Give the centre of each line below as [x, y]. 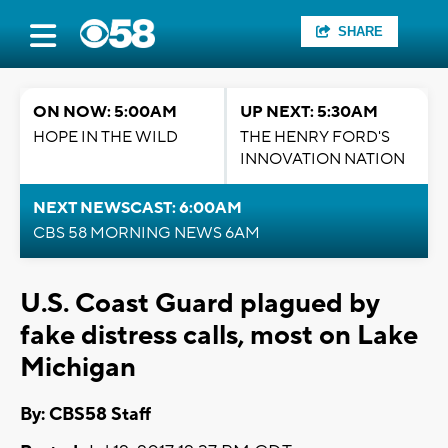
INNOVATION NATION [322, 159]
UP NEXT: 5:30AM [309, 112]
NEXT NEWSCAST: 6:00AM [137, 208]
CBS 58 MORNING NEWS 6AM [146, 233]
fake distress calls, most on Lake [219, 335]
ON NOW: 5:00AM [105, 112]
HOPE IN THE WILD [105, 137]
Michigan [78, 367]
